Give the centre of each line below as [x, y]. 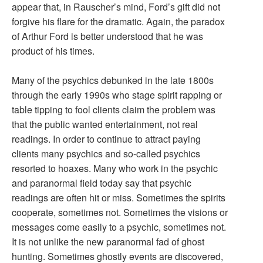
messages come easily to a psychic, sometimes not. [119, 227]
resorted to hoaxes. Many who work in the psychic [115, 168]
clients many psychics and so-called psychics [106, 154]
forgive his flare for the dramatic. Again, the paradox [118, 21]
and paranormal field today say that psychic [102, 183]
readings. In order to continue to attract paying [106, 139]
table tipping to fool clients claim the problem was [114, 109]
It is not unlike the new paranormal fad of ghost [108, 242]
